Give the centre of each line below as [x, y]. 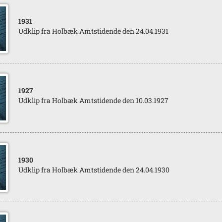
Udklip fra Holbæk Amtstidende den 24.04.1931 [93, 31]
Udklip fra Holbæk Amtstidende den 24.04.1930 [94, 170]
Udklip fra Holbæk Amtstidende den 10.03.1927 [93, 100]
